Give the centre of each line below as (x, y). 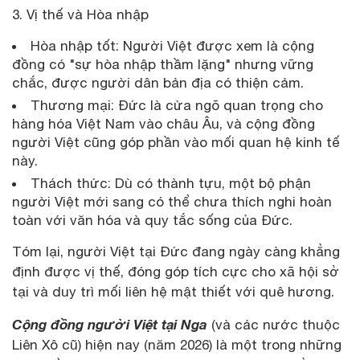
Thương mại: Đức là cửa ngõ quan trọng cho (177, 105)
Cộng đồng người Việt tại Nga (112, 324)
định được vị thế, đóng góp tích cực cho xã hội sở (176, 271)
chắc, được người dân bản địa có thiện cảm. (158, 82)
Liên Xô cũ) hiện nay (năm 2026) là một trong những (177, 344)
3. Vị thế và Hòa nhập (80, 14)
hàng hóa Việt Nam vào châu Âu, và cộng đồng (164, 123)
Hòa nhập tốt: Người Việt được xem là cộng (172, 45)
